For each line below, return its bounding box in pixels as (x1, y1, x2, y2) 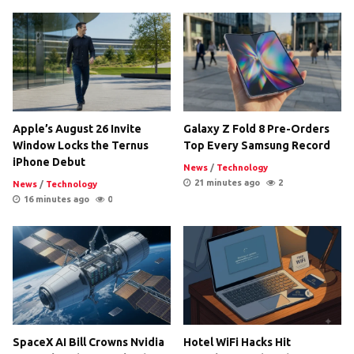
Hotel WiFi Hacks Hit (183, 335, 291, 348)
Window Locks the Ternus (13, 138, 149, 152)
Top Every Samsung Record (183, 138, 330, 152)
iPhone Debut (13, 155, 85, 168)
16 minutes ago (24, 194, 89, 204)
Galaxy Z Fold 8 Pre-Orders (183, 122, 330, 135)
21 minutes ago (194, 177, 260, 187)
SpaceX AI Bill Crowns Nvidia (13, 335, 164, 348)
